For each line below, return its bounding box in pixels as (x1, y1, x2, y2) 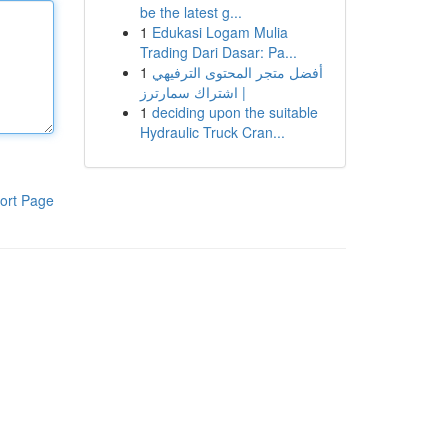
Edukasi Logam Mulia (151, 22, 288, 42)
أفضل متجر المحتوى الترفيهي (151, 62, 323, 82)
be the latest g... (139, 2, 242, 22)
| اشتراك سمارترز (139, 82, 246, 102)
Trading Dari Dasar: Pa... (139, 42, 297, 62)
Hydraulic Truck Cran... (139, 122, 285, 142)
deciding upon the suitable (151, 102, 318, 122)
